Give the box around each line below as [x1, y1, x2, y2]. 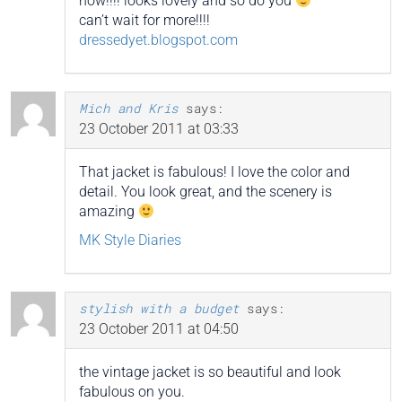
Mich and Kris [79, 100, 179, 118]
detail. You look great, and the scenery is [79, 183, 332, 201]
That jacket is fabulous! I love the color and [79, 163, 350, 181]
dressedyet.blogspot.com [79, 31, 238, 49]
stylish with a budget [79, 300, 240, 318]
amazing [79, 203, 138, 221]
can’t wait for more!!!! [79, 12, 210, 30]
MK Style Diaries [79, 232, 181, 249]
